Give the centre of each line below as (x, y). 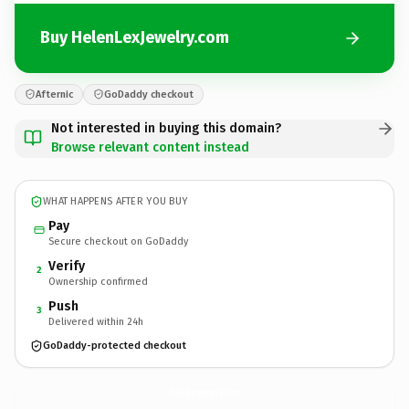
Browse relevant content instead (150, 147)
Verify (67, 266)
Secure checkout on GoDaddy (118, 241)
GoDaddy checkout (149, 94)
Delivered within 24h (96, 321)
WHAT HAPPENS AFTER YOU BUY (115, 201)
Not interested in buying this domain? (166, 128)
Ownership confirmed (98, 281)
